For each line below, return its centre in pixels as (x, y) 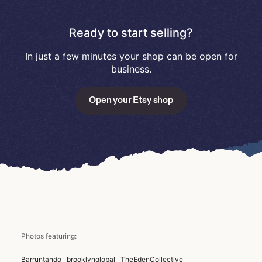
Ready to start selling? (131, 32)
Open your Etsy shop (131, 99)
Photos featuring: (49, 236)
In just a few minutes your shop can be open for (131, 56)
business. (131, 69)
